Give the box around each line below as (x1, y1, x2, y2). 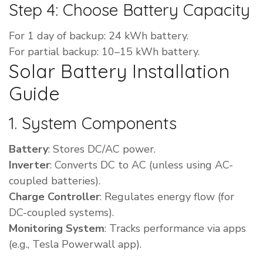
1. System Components (9, 113, 177, 134)
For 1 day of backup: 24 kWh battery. (9, 29, 188, 43)
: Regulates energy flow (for (100, 190, 234, 204)
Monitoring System (9, 221, 104, 236)
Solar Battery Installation (9, 59, 230, 83)
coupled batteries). (9, 174, 100, 188)
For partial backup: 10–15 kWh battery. (9, 45, 200, 59)
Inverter (9, 158, 50, 173)
